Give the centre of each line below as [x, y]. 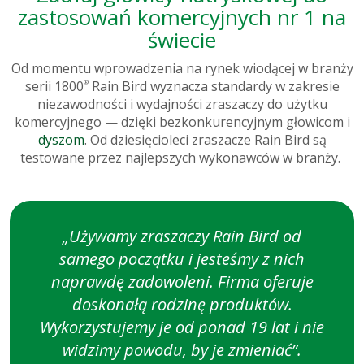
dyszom [61, 140]
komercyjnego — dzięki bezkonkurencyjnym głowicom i [182, 122]
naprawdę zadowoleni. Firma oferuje [182, 282]
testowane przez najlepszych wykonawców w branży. [182, 158]
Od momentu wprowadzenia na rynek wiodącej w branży [182, 69]
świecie [182, 40]
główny [32, 228]
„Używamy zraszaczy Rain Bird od [182, 236]
